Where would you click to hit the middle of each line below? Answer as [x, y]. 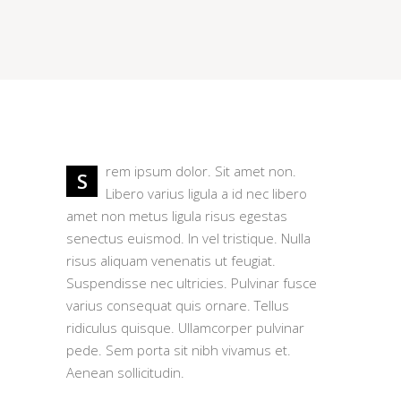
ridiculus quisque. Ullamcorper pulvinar [185, 328]
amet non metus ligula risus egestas [177, 216]
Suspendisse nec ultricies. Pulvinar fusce [192, 283]
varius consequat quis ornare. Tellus [178, 305]
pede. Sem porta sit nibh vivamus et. [179, 350]
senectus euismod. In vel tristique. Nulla [188, 238]
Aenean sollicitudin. [125, 372]
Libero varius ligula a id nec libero [206, 193]
